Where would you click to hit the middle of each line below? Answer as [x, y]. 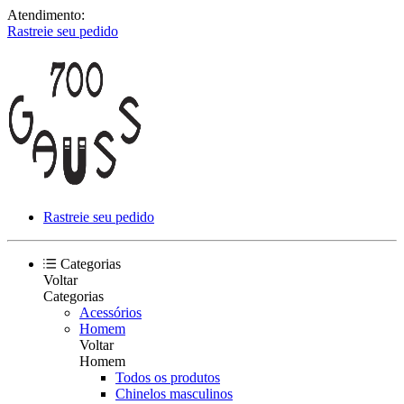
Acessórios [110, 312]
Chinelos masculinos [174, 394]
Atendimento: [46, 15]
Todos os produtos [168, 377]
